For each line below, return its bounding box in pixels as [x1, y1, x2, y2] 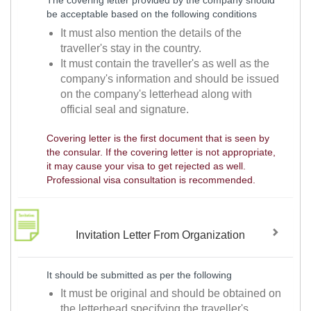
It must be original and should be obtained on [60, 287, 282, 300]
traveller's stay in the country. [60, 42, 202, 55]
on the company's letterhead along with [60, 88, 253, 101]
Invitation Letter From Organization [76, 228, 246, 241]
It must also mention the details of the [60, 27, 242, 40]
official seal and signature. [60, 103, 190, 116]
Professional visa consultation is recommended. [46, 174, 255, 186]
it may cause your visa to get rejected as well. [46, 160, 246, 172]
